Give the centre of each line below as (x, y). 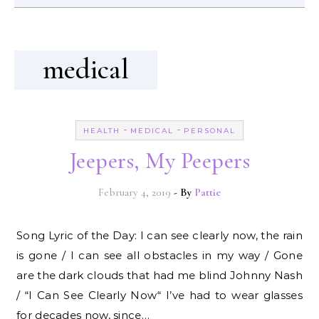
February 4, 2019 (135, 192)
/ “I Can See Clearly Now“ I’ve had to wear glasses (159, 295)
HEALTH (102, 130)
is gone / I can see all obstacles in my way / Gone (159, 255)
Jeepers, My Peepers (159, 160)
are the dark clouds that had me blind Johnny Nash (159, 275)
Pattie (208, 192)
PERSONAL (210, 130)
